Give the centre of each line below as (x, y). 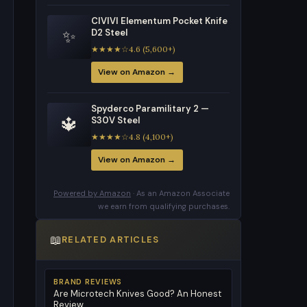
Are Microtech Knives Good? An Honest (137, 294)
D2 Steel (109, 32)
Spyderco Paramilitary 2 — (150, 108)
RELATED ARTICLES (111, 239)
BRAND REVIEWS (88, 282)
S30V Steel (115, 120)
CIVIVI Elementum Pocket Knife (159, 21)
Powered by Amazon (92, 193)
